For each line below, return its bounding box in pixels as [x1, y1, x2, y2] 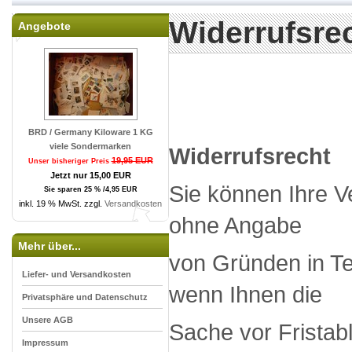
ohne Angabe [169, 212, 308, 238]
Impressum [22, 338, 68, 347]
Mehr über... [18, 240, 81, 252]
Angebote [18, 20, 71, 32]
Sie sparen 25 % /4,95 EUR [43, 185, 137, 193]
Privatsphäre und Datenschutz [22, 292, 148, 302]
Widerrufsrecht [169, 143, 337, 169]
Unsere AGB [22, 315, 73, 324]
